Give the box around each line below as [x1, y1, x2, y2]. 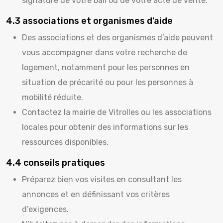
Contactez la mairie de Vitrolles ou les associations [22, 108, 212, 117]
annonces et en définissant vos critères [22, 190, 170, 199]
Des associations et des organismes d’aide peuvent [22, 33, 213, 42]
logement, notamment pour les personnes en [22, 63, 190, 72]
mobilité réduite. [22, 93, 83, 102]
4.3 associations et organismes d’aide [6, 15, 173, 26]
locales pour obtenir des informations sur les [22, 122, 188, 132]
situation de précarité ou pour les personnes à [22, 78, 193, 87]
